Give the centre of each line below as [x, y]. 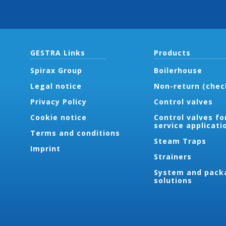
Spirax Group [56, 70]
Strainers [173, 157]
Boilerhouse [178, 70]
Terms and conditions [75, 133]
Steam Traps [180, 141]
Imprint [45, 149]
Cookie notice [59, 117]
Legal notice [56, 86]
